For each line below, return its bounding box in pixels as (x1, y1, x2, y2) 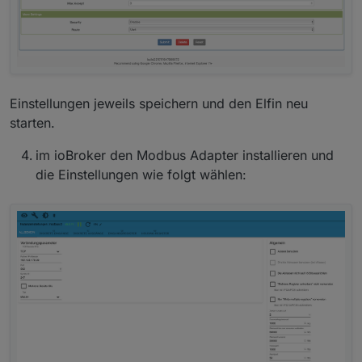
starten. (10, 115, 55, 132)
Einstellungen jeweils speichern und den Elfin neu (10, 95, 308, 112)
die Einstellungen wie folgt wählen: (36, 166, 246, 183)
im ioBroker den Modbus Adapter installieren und (36, 147, 334, 164)
